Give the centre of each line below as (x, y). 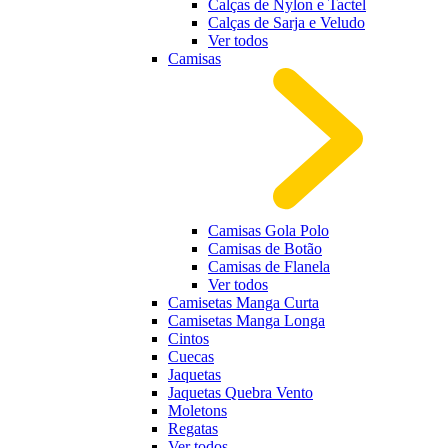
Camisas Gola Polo (268, 230)
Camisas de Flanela (269, 266)
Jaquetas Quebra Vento (240, 392)
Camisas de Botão (265, 248)
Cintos (188, 338)
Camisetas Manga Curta (243, 302)
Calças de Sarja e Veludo (286, 22)
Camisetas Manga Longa (246, 320)
